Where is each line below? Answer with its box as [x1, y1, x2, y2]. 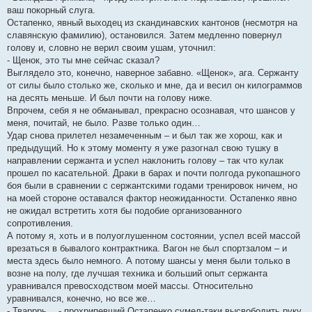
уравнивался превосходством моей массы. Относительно [7, 281, 253, 292]
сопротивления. [7, 218, 73, 229]
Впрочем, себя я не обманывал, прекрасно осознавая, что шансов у [7, 105, 295, 116]
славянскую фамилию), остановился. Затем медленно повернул [7, 30, 282, 41]
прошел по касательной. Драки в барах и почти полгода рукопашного [7, 168, 300, 179]
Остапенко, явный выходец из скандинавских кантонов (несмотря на [7, 17, 297, 29]
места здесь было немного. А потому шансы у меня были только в [7, 256, 290, 267]
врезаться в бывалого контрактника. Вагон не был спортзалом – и [7, 243, 287, 254]
